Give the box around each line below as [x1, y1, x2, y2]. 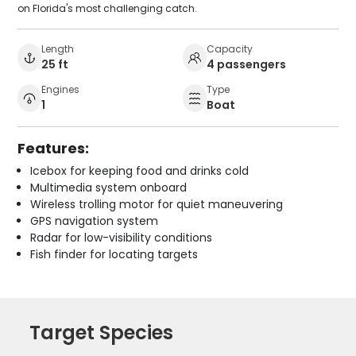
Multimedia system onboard [30, 179, 188, 195]
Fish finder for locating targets [30, 246, 199, 262]
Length [41, 41, 75, 56]
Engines [41, 82, 80, 96]
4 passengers [207, 56, 286, 72]
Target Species [29, 319, 174, 346]
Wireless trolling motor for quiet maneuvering [30, 195, 284, 212]
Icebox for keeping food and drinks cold [30, 162, 250, 179]
